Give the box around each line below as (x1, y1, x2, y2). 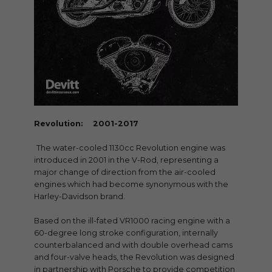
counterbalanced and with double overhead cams (34, 240, 233, 250)
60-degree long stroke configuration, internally (34, 228, 218, 237)
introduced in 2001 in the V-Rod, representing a (34, 155, 219, 165)
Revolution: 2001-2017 (34, 118, 138, 128)
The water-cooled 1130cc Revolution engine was (36, 143, 225, 152)
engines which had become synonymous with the (34, 179, 228, 189)
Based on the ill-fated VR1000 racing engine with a (34, 216, 230, 225)
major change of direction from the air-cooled (34, 167, 216, 177)
